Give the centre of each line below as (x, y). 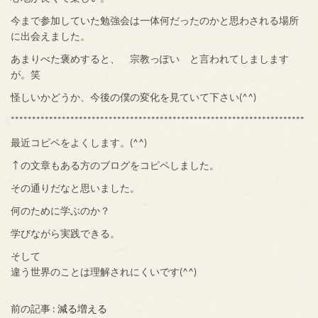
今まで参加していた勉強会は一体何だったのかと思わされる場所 (155, 21)
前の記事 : (34, 309)
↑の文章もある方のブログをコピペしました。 (115, 165)
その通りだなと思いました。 (75, 188)
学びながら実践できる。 (65, 234)
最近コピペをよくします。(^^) (79, 143)
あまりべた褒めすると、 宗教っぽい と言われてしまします (150, 59)
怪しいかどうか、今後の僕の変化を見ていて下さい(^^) (133, 97)
